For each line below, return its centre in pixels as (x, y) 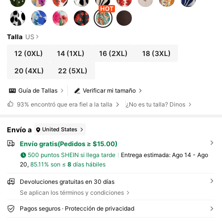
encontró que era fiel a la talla (71, 104)
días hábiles (88, 164)
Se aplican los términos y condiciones (72, 192)
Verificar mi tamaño (110, 91)
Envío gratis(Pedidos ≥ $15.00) (68, 144)
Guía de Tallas (38, 91)
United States (60, 129)
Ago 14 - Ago (190, 155)
